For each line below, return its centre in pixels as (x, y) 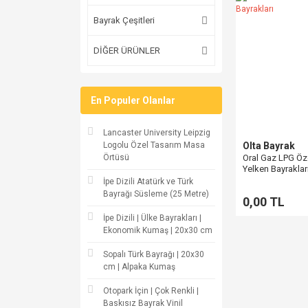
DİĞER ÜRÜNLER (127, 51)
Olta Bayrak (269, 146)
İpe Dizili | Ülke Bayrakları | (152, 218)
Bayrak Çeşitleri (124, 20)
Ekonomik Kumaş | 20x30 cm (158, 230)
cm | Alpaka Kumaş (139, 267)
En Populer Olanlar (133, 100)
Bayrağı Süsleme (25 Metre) (156, 194)
